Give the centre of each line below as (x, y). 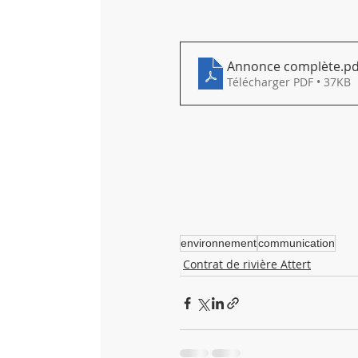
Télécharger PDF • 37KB (289, 82)
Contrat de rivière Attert (247, 265)
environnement (219, 243)
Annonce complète (284, 67)
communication (296, 243)
